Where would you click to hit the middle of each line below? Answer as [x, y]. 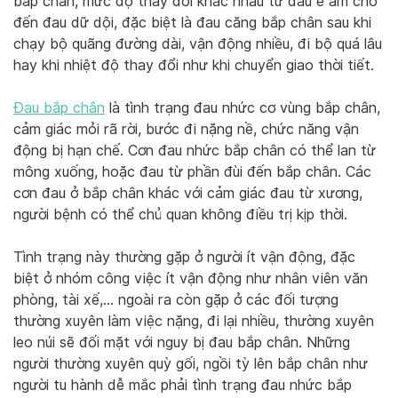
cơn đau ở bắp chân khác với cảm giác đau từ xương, [188, 194]
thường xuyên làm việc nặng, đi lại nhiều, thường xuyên [194, 322]
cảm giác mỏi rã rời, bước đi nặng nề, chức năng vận [186, 130]
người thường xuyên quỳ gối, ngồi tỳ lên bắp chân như [191, 364]
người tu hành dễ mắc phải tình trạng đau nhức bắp [183, 386]
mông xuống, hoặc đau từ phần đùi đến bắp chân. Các [192, 172]
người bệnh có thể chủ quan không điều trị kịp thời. [180, 215]
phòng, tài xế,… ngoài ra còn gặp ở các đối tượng [176, 300]
